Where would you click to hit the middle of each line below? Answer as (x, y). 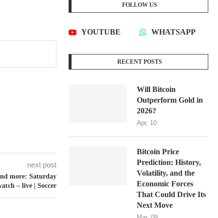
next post (42, 164)
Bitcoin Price (158, 152)
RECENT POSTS (140, 62)
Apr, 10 (147, 123)
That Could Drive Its (172, 195)
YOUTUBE (101, 32)
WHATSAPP (174, 32)
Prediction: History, (169, 163)
